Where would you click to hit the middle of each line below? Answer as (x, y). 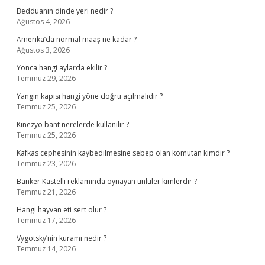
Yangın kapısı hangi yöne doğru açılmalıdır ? (90, 96)
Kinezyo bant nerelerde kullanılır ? (73, 125)
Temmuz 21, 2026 (46, 192)
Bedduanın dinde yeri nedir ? (65, 11)
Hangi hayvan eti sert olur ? (62, 210)
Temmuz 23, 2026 (46, 164)
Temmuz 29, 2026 (46, 78)
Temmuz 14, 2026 (46, 249)
